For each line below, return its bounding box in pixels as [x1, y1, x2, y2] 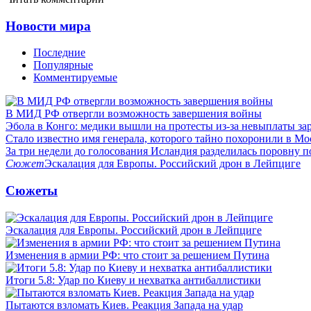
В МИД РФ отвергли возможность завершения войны [6, 108, 262, 120]
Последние [33, 47, 85, 59]
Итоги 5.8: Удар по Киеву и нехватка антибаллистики [6, 274, 261, 286]
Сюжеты [6, 183, 58, 198]
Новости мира [6, 18, 91, 33]
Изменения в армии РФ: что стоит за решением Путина [6, 249, 269, 261]
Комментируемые [33, 72, 117, 84]
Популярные [33, 59, 93, 72]
